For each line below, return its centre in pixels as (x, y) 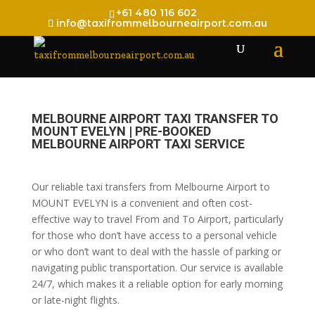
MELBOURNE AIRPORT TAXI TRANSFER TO (155, 118)
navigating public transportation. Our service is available (157, 268)
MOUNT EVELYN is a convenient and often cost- (142, 203)
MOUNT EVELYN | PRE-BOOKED (121, 131)
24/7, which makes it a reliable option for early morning (157, 284)
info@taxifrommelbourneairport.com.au (161, 23)
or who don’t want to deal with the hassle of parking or (156, 251)
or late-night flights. (75, 300)
